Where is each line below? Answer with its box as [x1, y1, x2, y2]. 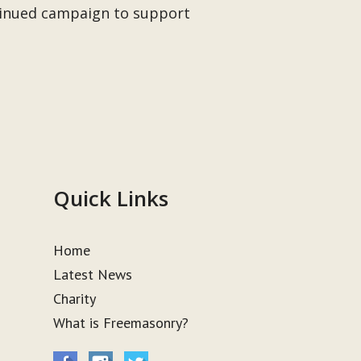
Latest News [53, 265, 133, 284]
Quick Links [53, 184, 169, 213]
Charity [53, 289, 97, 308]
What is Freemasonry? [53, 313, 189, 332]
